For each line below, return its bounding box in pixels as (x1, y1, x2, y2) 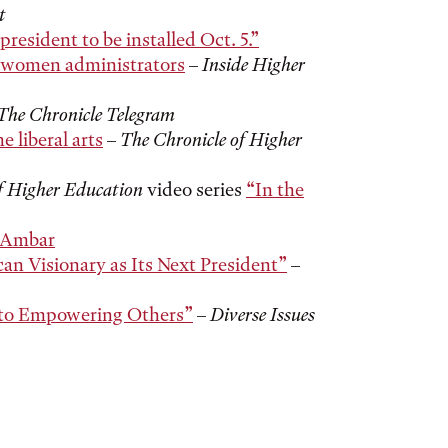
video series (143, 178, 246, 201)
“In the (246, 178, 304, 201)
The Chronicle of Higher (120, 128, 302, 151)
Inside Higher (202, 53, 305, 76)
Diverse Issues (210, 303, 315, 326)
